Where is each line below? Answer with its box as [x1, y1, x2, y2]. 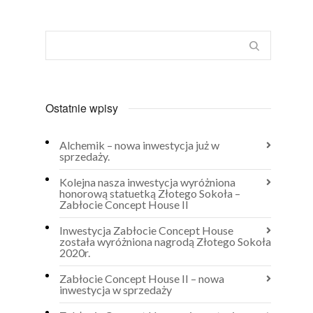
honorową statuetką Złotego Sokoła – [59, 186, 240, 200]
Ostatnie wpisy [45, 99, 118, 116]
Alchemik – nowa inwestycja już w [59, 138, 219, 152]
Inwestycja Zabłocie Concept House [59, 223, 233, 237]
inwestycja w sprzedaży [59, 282, 172, 296]
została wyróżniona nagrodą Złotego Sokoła [59, 234, 271, 248]
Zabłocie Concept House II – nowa [59, 271, 224, 285]
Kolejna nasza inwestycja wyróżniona [59, 175, 235, 189]
